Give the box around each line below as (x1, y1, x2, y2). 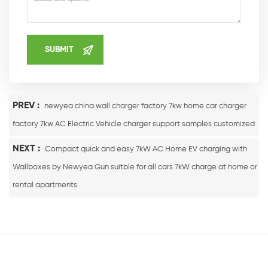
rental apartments (13, 181, 77, 189)
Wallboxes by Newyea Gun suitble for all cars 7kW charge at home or (13, 163, 257, 171)
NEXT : (13, 144, 42, 154)
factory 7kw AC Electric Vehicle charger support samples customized (13, 120, 255, 128)
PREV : (13, 100, 42, 111)
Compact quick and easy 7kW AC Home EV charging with (45, 145, 247, 153)
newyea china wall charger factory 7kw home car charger (44, 102, 246, 110)
